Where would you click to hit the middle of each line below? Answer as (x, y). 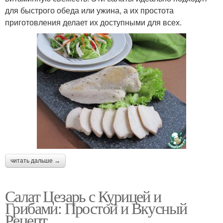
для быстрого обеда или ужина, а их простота (89, 10)
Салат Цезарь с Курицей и (83, 196)
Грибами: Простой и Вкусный (96, 208)
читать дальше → (35, 161)
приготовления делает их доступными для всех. (93, 22)
